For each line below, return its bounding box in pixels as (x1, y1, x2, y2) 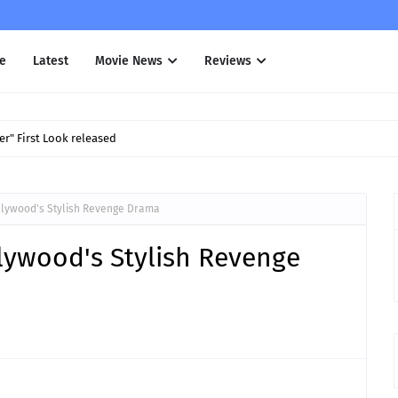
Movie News (95, 53, 163, 68)
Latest (33, 53, 68, 68)
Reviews (204, 53, 251, 68)
